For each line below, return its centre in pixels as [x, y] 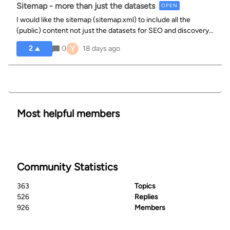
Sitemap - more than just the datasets [86, 6]
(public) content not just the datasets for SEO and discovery [113, 31]
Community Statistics [67, 167]
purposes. [32, 41]
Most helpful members [68, 113]
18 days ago [101, 49]
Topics [145, 186]
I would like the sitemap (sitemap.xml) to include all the [103, 20]
